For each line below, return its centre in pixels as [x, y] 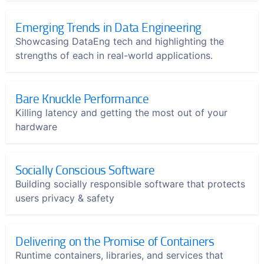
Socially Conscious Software [85, 169]
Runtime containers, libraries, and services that [119, 255]
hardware [36, 127]
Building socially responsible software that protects [130, 184]
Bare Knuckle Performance [82, 98]
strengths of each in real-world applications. [114, 55]
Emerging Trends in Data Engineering [108, 27]
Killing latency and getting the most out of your [121, 113]
